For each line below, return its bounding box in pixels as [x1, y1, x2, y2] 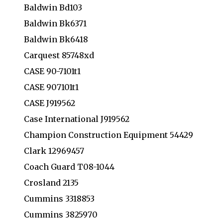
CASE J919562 [24, 98, 75, 108]
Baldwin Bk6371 [24, 18, 87, 28]
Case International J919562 [24, 113, 129, 124]
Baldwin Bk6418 [24, 34, 88, 44]
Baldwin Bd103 [24, 2, 82, 12]
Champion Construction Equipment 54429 [24, 129, 193, 140]
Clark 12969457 [24, 145, 84, 156]
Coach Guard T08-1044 [24, 161, 114, 172]
